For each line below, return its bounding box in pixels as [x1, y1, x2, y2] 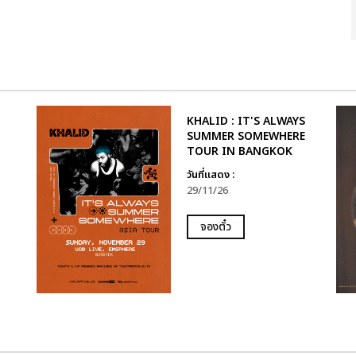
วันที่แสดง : [186, 167, 234, 183]
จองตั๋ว [199, 219, 231, 235]
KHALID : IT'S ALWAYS [186, 113, 305, 130]
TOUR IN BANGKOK [186, 143, 292, 160]
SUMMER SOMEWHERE [186, 128, 305, 145]
